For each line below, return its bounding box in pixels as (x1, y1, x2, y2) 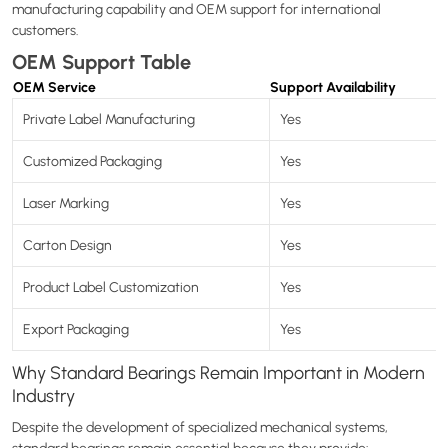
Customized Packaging (23, 151, 162, 170)
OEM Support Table (12, 47, 191, 74)
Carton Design (23, 235, 112, 254)
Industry (12, 383, 75, 407)
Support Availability (270, 76, 396, 96)
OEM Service (13, 76, 96, 96)
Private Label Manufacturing (23, 109, 195, 128)
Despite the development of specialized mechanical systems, (12, 417, 388, 436)
